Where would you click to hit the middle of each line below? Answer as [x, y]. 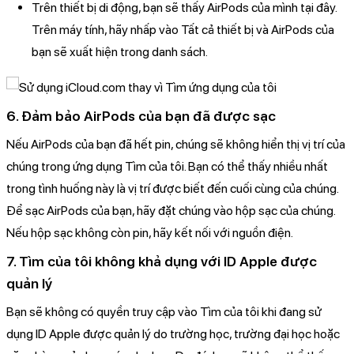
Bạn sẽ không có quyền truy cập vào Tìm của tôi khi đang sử [164, 311]
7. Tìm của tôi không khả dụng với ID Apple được [162, 261]
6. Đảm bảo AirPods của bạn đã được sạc [141, 115]
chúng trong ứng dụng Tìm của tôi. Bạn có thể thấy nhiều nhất [167, 166]
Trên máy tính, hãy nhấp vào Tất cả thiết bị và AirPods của [183, 29]
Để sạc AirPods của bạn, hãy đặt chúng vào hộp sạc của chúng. [171, 210]
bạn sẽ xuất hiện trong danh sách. [120, 51]
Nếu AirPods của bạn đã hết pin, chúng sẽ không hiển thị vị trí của [176, 144]
